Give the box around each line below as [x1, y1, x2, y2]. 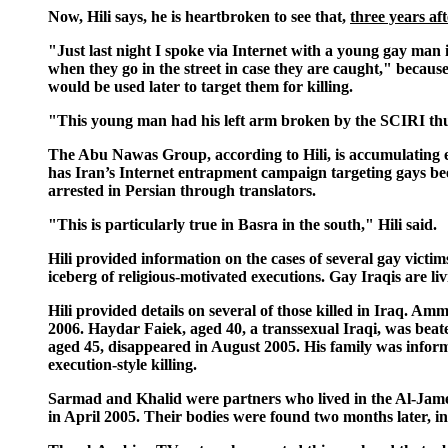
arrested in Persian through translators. [48, 181, 316, 199]
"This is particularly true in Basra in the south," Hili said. [48, 215, 437, 233]
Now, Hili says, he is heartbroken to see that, [48, 7, 350, 25]
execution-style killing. [48, 355, 197, 373]
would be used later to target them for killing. [48, 77, 353, 95]
